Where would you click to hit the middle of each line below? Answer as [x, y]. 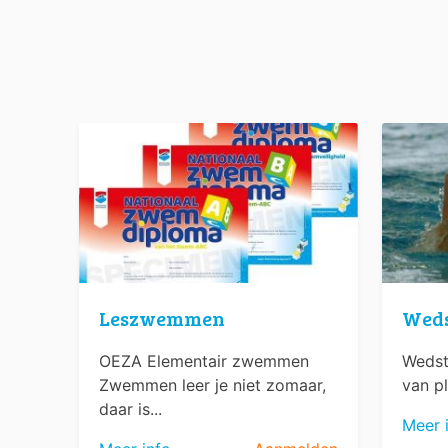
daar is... [131, 408]
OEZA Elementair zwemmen [204, 360]
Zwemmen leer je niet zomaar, [213, 384]
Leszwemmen [162, 317]
